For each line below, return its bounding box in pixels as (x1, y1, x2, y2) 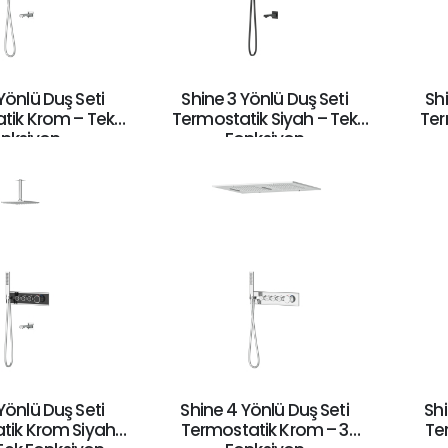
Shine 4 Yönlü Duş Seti (180, 398, 349, 423)
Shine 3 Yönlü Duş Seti (181, 86, 348, 111)
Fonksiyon (224, 126, 305, 151)
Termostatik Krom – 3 (180, 418, 349, 443)
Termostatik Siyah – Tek (171, 106, 358, 131)
